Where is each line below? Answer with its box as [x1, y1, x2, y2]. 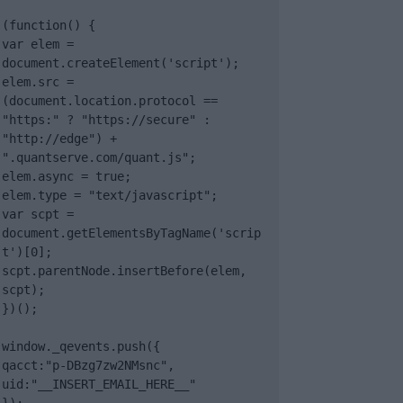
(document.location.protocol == [2, 94, 218, 108]
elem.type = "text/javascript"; [2, 188, 218, 202]
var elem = [2, 37, 74, 51]
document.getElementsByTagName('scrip [2, 226, 261, 240]
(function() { [2, 18, 95, 32]
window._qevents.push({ [2, 339, 160, 354]
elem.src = [2, 75, 74, 89]
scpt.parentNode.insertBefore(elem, [2, 264, 246, 278]
